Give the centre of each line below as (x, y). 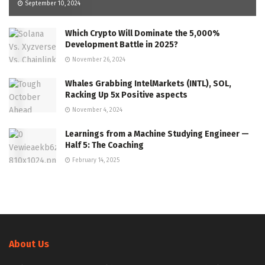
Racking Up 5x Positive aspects (126, 95)
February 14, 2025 (95, 161)
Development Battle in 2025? (122, 45)
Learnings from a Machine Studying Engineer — (157, 134)
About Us (29, 244)
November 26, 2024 (98, 60)
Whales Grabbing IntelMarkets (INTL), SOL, (148, 84)
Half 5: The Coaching (104, 146)
